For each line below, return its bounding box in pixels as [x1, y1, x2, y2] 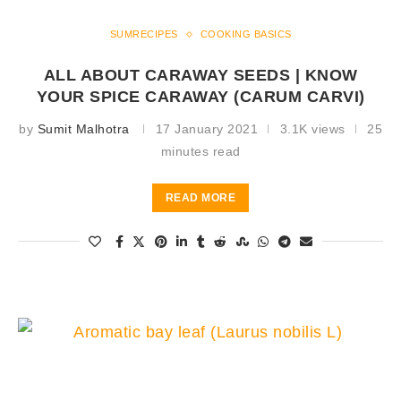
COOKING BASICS [200, 29, 292, 40]
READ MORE [165, 192, 236, 205]
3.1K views [279, 122, 346, 137]
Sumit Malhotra [37, 122, 130, 137]
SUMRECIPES [109, 29, 178, 40]
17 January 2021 [155, 122, 258, 137]
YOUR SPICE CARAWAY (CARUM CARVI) [36, 88, 365, 107]
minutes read [160, 144, 241, 159]
